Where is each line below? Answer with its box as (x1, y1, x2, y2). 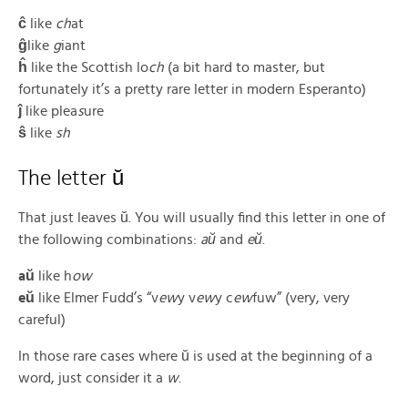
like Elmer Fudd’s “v (35, 291, 158, 306)
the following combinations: (18, 232, 200, 248)
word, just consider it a (18, 371, 167, 386)
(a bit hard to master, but (164, 60, 325, 76)
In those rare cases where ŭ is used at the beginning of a (18, 349, 372, 364)
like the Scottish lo (27, 60, 148, 76)
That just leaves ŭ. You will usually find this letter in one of (18, 210, 385, 226)
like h (35, 269, 72, 284)
